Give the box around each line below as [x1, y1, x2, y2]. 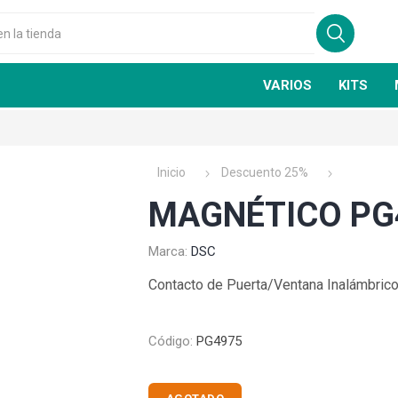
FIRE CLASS [248, 260, 325, 277]
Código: [147, 333, 193, 349]
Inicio [156, 165, 186, 179]
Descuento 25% [220, 165, 308, 179]
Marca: [147, 243, 187, 259]
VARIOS [263, 77, 313, 93]
